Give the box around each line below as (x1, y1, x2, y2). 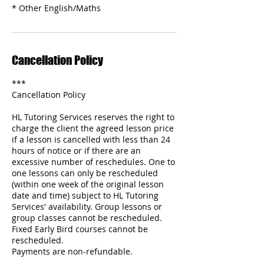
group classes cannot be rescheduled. (12, 212, 162, 223)
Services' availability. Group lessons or (12, 200, 162, 212)
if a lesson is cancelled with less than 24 (12, 133, 170, 145)
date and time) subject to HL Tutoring (12, 189, 159, 201)
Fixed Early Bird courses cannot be (12, 223, 148, 235)
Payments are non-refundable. (12, 245, 133, 257)
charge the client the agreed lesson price (12, 122, 174, 134)
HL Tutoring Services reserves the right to (12, 111, 174, 123)
